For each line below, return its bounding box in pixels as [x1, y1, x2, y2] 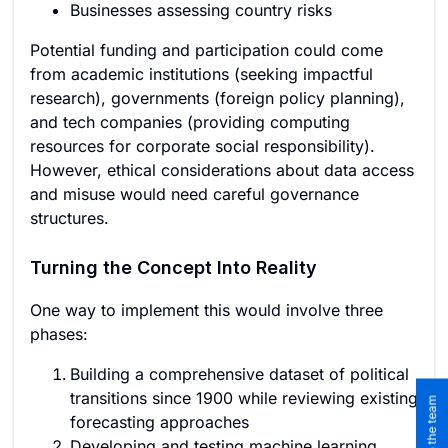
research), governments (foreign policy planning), [30, 88, 405, 108]
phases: [30, 324, 88, 344]
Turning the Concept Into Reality [30, 257, 317, 278]
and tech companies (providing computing [30, 112, 350, 132]
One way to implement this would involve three [30, 300, 383, 320]
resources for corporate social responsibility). [30, 136, 375, 156]
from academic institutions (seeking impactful [30, 64, 373, 84]
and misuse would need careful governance [30, 184, 359, 204]
